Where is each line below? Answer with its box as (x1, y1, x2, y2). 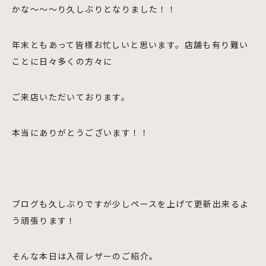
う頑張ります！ (12, 214, 76, 226)
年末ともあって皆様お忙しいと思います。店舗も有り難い (12, 39, 249, 50)
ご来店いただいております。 (12, 91, 131, 103)
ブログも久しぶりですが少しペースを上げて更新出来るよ (12, 198, 249, 210)
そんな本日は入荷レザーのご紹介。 (12, 250, 159, 262)
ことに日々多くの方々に (12, 55, 113, 67)
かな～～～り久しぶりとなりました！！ (12, 3, 177, 15)
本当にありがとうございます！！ (12, 126, 149, 138)
